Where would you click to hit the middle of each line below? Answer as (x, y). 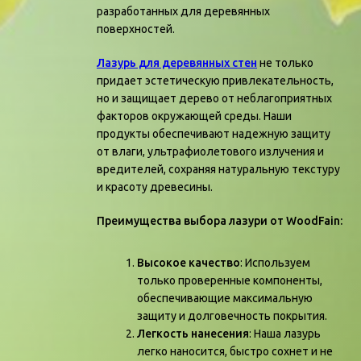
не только (285, 63)
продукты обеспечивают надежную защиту (214, 134)
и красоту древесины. (155, 187)
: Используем (275, 263)
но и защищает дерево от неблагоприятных (214, 98)
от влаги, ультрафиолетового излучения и (210, 151)
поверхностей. (136, 29)
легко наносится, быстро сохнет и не (235, 351)
